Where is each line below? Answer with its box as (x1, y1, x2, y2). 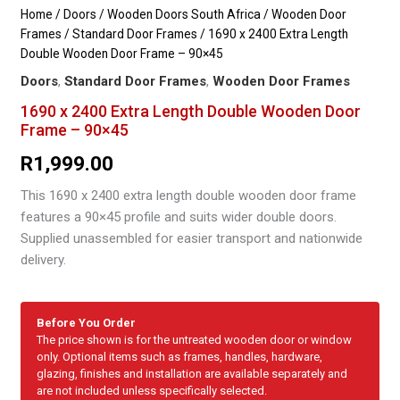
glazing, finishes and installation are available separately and (37, 366, 348, 380)
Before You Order (37, 315, 137, 329)
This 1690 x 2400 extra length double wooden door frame (21, 187, 357, 204)
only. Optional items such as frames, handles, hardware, (37, 349, 323, 363)
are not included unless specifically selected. (37, 383, 268, 397)
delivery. (21, 251, 67, 268)
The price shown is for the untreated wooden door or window (37, 332, 353, 346)
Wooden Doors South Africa (107, 6, 262, 21)
